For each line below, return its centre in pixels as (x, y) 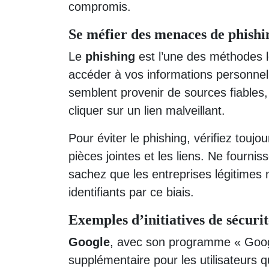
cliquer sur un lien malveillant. (147, 110)
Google (89, 242)
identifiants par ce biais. (131, 192)
